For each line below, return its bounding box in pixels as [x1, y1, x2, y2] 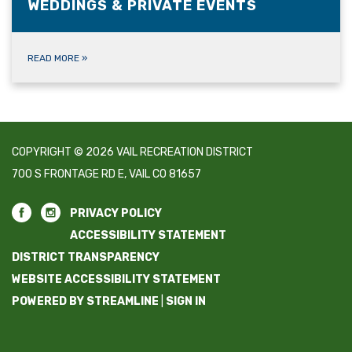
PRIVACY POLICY [70, 206, 162, 220]
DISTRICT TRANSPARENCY [12, 250, 159, 264]
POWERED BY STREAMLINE [12, 294, 159, 308]
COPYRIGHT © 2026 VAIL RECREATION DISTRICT [12, 145, 253, 159]
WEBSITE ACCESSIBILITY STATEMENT [12, 272, 221, 286]
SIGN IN [166, 294, 206, 308]
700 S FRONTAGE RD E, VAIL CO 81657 [12, 167, 201, 181]
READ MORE [27, 52, 82, 64]
